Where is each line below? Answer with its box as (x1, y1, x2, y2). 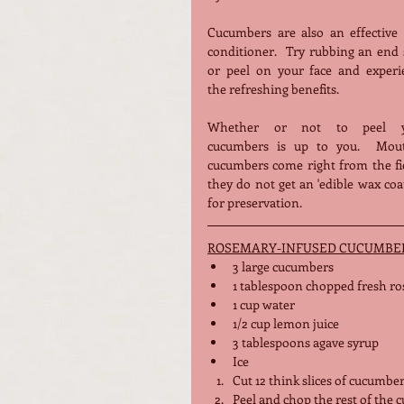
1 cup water (233, 295, 295, 313)
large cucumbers (239, 257, 334, 275)
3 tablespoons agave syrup (233, 333, 381, 351)
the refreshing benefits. (207, 79, 339, 97)
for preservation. (207, 193, 308, 211)
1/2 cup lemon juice (233, 314, 339, 332)
